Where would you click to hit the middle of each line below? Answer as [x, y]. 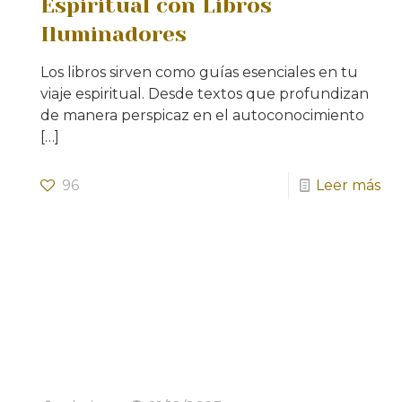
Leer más [348, 186]
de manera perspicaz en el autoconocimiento [203, 116]
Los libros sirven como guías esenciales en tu [200, 73]
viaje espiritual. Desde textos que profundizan [205, 94]
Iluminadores [114, 35]
